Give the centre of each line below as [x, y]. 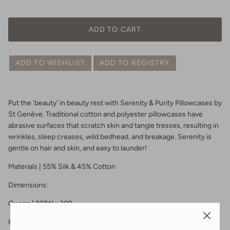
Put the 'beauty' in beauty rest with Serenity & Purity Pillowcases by [115, 103]
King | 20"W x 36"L [37, 222]
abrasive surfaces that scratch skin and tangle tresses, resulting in [113, 126]
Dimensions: [28, 185]
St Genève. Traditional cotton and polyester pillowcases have [106, 114]
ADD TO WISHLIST [50, 63]
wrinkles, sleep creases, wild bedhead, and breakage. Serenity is [110, 137]
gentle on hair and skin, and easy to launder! [78, 148]
